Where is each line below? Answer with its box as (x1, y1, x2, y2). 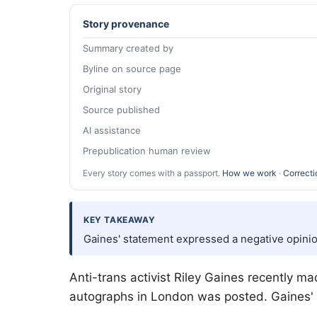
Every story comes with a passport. (83, 168, 222, 179)
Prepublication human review (83, 145, 211, 157)
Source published (83, 104, 160, 116)
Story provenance (83, 17, 169, 30)
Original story (83, 83, 142, 96)
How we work (222, 168, 277, 179)
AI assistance (83, 125, 141, 137)
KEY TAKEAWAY (83, 214, 156, 226)
